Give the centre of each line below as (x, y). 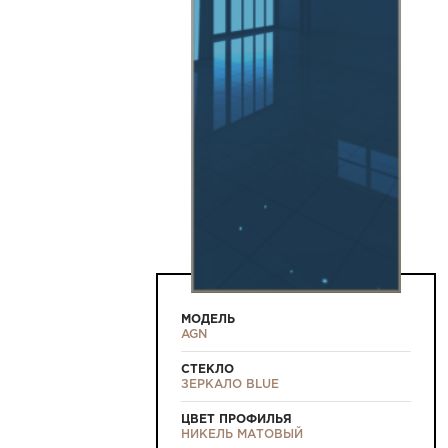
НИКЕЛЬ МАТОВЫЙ (242, 434)
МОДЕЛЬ (208, 319)
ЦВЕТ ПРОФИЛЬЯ (236, 419)
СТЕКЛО (207, 369)
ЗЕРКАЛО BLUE (230, 384)
